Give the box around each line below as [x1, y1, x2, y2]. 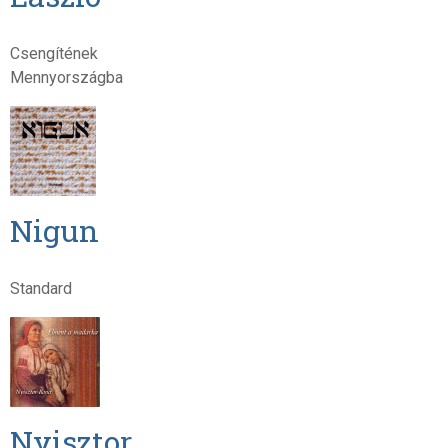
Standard [9, 278, 72, 298]
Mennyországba [9, 67, 123, 87]
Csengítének [9, 43, 98, 63]
